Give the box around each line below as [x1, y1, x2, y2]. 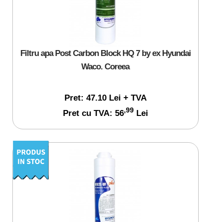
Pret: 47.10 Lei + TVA [64, 92, 147, 103]
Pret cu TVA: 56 [62, 108, 124, 118]
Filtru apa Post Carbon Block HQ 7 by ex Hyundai [20, 48, 191, 58]
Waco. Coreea [81, 61, 129, 71]
